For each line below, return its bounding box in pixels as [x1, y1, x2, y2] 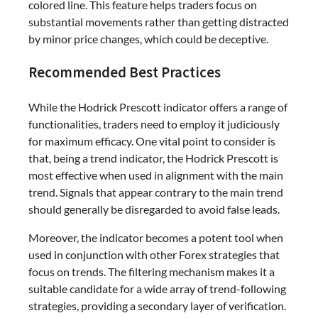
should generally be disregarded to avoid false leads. [28, 202, 280, 216]
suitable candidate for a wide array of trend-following [28, 282, 286, 296]
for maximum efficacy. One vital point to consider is [28, 134, 275, 148]
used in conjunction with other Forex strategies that [28, 248, 280, 262]
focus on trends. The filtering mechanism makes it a [28, 265, 275, 279]
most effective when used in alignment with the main [28, 168, 283, 182]
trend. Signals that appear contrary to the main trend [28, 185, 283, 199]
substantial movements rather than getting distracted [28, 14, 289, 28]
